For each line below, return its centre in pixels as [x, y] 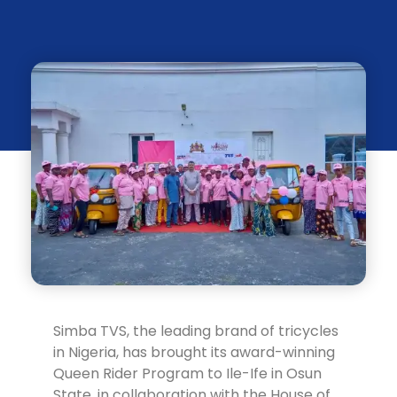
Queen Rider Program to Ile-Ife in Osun [187, 374]
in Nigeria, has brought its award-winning [194, 353]
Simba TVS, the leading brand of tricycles [196, 331]
